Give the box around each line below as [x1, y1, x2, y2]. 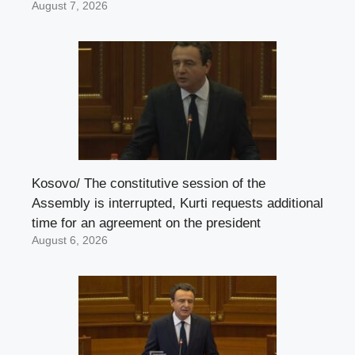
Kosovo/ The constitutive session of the [32, 176, 265, 192]
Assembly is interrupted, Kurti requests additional [32, 196, 323, 212]
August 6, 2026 [32, 235, 108, 247]
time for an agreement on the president [32, 216, 261, 231]
